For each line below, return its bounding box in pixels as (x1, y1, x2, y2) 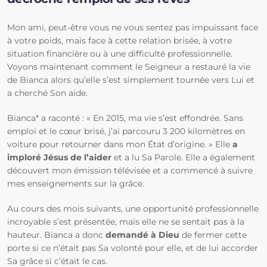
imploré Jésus (7, 152, 68, 163)
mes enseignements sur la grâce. (7, 178, 144, 189)
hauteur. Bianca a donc (7, 229, 105, 240)
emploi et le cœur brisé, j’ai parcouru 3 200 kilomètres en (7, 126, 245, 136)
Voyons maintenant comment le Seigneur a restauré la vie (7, 61, 250, 72)
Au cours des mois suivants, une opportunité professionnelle (7, 203, 259, 214)
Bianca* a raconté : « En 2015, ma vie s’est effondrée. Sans (7, 113, 243, 123)
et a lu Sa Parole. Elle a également (114, 152, 255, 163)
